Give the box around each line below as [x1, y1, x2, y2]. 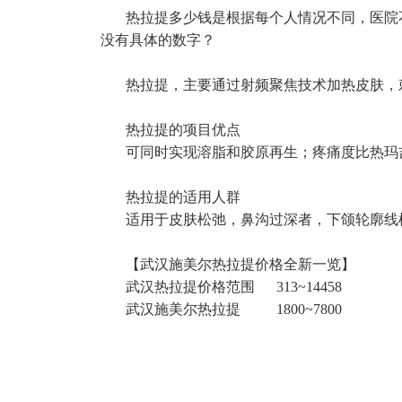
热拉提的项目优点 [100, 122, 240, 137]
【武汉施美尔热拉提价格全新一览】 [100, 257, 355, 272]
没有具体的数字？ [100, 32, 215, 48]
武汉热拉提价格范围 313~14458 [100, 279, 342, 294]
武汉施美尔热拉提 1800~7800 [100, 301, 342, 317]
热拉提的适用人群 [100, 189, 240, 205]
